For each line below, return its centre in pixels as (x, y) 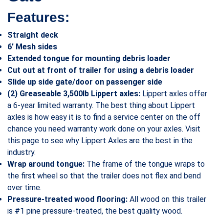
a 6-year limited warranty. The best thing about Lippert (101, 106)
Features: (38, 18)
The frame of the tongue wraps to (145, 164)
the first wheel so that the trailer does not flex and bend (104, 176)
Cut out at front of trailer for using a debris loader (101, 70)
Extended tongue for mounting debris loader (89, 59)
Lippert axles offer (174, 94)
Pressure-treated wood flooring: (67, 199)
